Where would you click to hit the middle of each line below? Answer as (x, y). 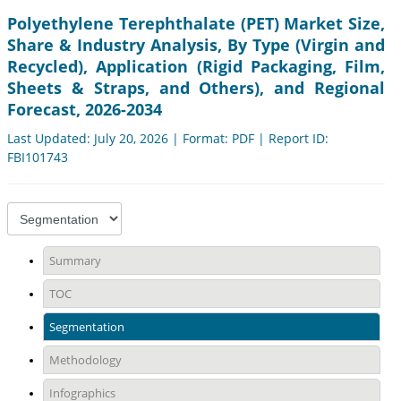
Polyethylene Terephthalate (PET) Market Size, (196, 24)
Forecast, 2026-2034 (85, 110)
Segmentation (87, 327)
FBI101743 (38, 158)
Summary (75, 261)
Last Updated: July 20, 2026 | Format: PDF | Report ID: (168, 139)
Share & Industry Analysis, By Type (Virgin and (196, 45)
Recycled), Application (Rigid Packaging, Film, (196, 67)
